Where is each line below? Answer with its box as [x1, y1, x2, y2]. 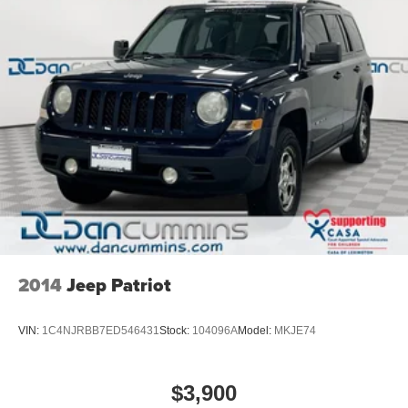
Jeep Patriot [66, 271, 171, 300]
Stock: [159, 323, 192, 337]
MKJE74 [274, 323, 316, 337]
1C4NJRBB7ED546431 [42, 323, 159, 337]
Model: [238, 323, 274, 337]
